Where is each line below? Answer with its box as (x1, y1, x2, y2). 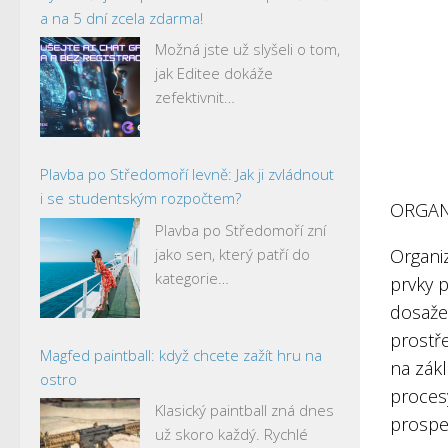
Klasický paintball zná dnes (155, 400, 334, 420)
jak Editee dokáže (155, 63, 273, 83)
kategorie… (155, 267, 229, 288)
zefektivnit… (155, 87, 235, 107)
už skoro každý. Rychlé (155, 424, 308, 444)
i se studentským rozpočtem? (40, 188, 241, 208)
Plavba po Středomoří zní (155, 219, 326, 240)
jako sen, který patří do (155, 243, 310, 264)
